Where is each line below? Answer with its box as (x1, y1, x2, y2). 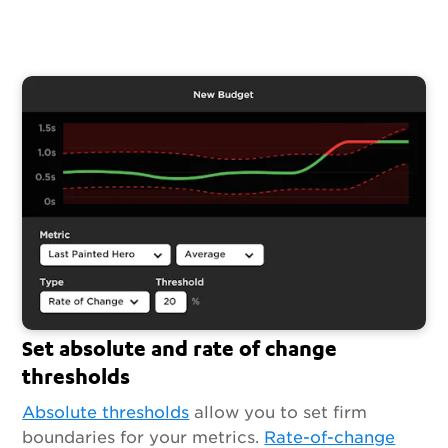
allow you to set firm (189, 403, 368, 422)
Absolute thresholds (22, 403, 190, 422)
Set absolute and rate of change (22, 334, 338, 361)
